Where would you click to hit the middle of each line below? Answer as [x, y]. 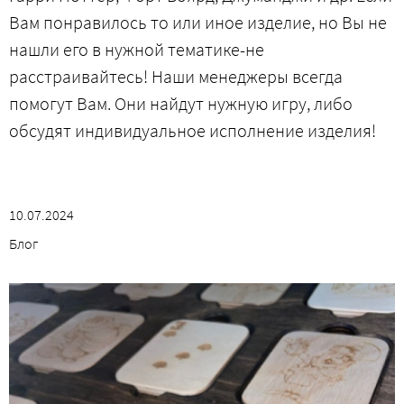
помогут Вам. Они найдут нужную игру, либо [181, 103]
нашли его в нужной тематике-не [137, 49]
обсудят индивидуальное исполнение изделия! [193, 130]
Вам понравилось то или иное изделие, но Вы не [198, 22]
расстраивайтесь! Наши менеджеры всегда [176, 76]
